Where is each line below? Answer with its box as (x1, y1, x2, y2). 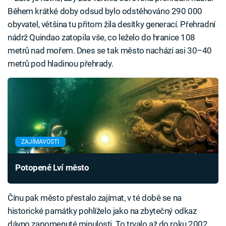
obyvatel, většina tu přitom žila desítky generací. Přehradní (8, 19, 215, 30)
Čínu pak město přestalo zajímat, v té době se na (8, 193, 182, 203)
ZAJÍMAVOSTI (21, 138, 60, 146)
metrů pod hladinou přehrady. (8, 59, 114, 69)
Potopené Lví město (15, 162, 89, 173)
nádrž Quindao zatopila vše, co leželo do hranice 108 (8, 32, 196, 43)
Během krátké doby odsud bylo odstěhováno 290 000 (8, 6, 202, 17)
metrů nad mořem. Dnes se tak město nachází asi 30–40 (8, 45, 212, 56)
